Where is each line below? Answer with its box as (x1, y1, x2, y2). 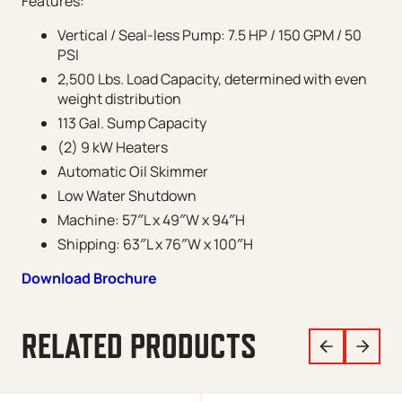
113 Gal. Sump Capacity (57, 112, 206, 133)
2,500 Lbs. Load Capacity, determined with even (57, 68, 367, 89)
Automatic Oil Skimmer (57, 161, 208, 181)
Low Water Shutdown (57, 185, 197, 205)
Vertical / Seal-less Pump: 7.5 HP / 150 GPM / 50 (57, 24, 362, 45)
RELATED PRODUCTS (22, 326, 257, 365)
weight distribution (57, 88, 181, 109)
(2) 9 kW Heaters (57, 136, 168, 157)
